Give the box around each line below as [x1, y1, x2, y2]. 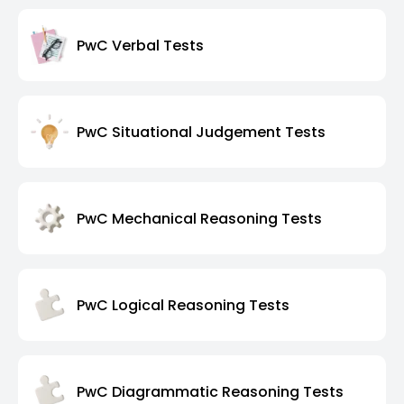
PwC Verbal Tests [77, 34, 204, 56]
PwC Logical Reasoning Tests [77, 294, 289, 316]
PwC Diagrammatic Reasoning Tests [77, 381, 344, 402]
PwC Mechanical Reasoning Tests [77, 207, 322, 229]
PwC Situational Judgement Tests [77, 121, 326, 142]
